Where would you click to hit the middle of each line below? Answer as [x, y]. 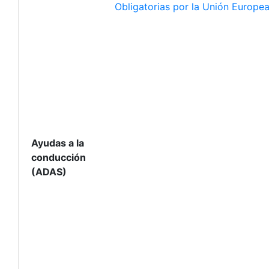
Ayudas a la [58, 143]
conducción [59, 157]
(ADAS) [49, 172]
